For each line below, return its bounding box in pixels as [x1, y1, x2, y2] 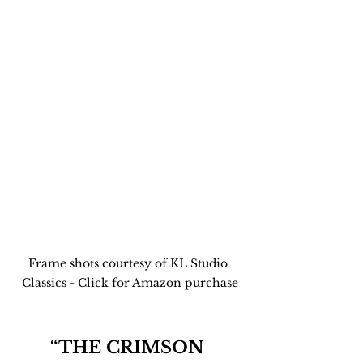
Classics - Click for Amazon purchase [21, 275, 238, 291]
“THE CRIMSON [50, 337, 209, 359]
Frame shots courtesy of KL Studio [28, 256, 231, 271]
